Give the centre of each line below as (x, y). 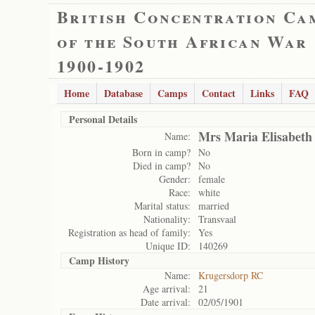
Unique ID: (168, 246)
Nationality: (167, 219)
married (214, 206)
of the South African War (182, 41)
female (212, 179)
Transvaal (217, 219)
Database (123, 93)
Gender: (175, 179)
